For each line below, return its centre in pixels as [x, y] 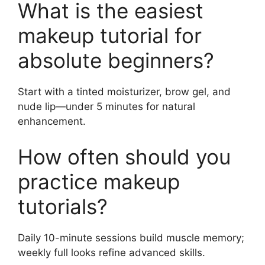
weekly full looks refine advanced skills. [112, 252]
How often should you [124, 156]
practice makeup [99, 181]
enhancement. [52, 121]
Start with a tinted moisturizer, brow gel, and [124, 92]
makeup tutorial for [110, 35]
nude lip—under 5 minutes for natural [106, 106]
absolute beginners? [116, 60]
